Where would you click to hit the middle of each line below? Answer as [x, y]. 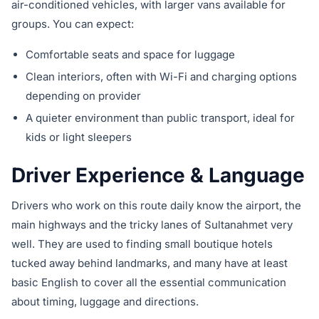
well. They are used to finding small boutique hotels [142, 244]
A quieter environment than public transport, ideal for [160, 118]
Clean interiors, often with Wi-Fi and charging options [161, 77]
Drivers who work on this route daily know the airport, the [156, 206]
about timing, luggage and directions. [105, 302]
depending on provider [83, 96]
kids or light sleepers [79, 137]
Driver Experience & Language [158, 176]
